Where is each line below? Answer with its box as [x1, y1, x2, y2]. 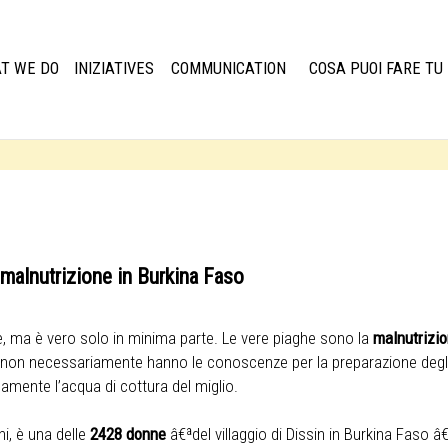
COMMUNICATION [171, 59, 287, 78]
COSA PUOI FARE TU [308, 59, 443, 78]
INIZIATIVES [73, 59, 154, 78]
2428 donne [89, 424, 166, 444]
